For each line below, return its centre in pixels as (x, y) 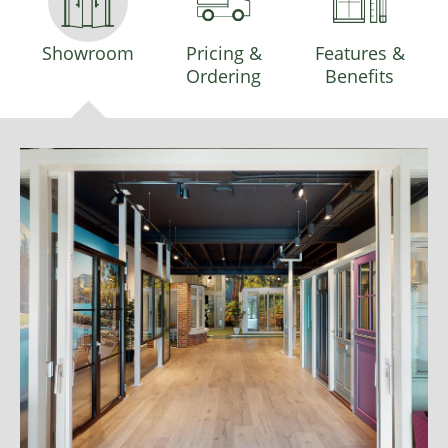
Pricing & (223, 53)
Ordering (224, 76)
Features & (359, 53)
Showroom (87, 53)
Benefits (360, 76)
